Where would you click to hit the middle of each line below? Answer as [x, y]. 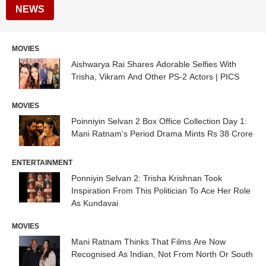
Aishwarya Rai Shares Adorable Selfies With [154, 64]
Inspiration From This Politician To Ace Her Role [161, 190]
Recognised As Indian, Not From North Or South [162, 254]
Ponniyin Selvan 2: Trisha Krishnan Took [147, 178]
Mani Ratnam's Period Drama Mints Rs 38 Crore [162, 133]
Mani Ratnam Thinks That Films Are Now [148, 241]
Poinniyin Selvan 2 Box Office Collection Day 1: [159, 121]
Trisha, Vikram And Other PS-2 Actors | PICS [155, 77]
